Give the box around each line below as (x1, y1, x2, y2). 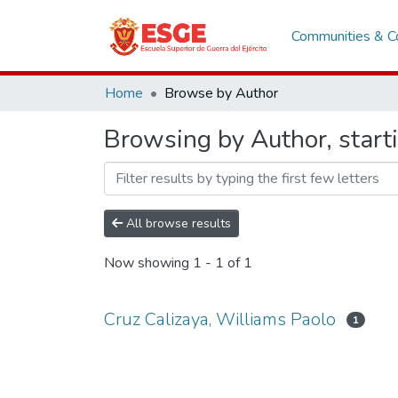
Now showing (104, 253, 193, 274)
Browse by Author (164, 84, 278, 103)
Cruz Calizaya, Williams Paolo (104, 307, 336, 331)
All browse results (123, 215, 231, 232)
